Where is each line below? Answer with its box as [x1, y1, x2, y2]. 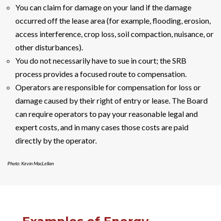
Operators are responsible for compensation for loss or [15, 82, 201, 92]
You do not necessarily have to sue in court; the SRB [15, 55, 186, 65]
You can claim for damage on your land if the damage [15, 2, 191, 12]
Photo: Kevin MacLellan [7, 160, 54, 166]
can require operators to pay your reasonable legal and [15, 109, 198, 118]
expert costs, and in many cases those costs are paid [15, 122, 188, 132]
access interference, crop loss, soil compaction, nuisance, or [15, 29, 214, 38]
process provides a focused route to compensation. [15, 69, 188, 78]
